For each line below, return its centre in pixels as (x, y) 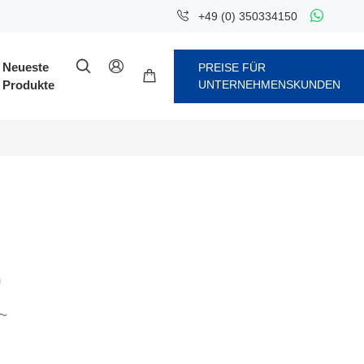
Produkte (28, 85)
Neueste (25, 67)
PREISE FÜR (232, 67)
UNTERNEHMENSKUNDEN (269, 84)
